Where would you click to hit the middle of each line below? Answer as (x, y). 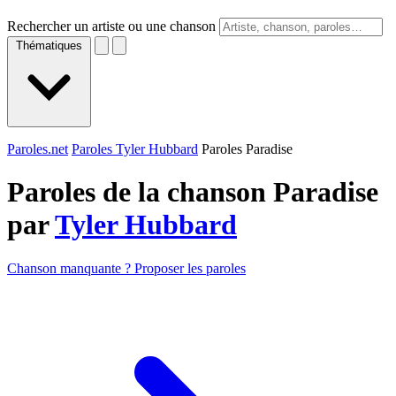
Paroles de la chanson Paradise (193, 192)
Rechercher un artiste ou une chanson (111, 26)
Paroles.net (38, 149)
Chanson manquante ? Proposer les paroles (126, 268)
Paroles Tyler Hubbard (135, 149)
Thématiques (49, 46)
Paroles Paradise (247, 149)
